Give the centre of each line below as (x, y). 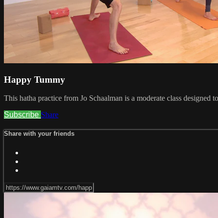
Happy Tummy (35, 79)
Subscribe (22, 115)
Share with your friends (39, 134)
